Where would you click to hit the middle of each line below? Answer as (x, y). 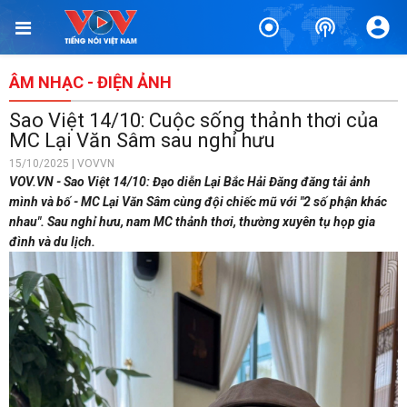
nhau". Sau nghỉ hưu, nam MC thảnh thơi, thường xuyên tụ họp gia (192, 222)
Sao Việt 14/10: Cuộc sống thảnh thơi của (194, 120)
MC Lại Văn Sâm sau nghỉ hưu (142, 140)
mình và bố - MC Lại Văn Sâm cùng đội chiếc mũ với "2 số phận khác (198, 202)
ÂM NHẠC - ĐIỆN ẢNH (90, 82)
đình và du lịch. (52, 242)
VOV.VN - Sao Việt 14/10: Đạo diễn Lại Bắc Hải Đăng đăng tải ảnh (190, 182)
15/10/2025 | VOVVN (62, 164)
